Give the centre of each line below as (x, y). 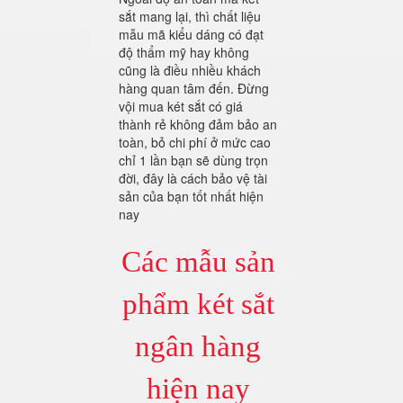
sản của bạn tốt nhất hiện (191, 197)
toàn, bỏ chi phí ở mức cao (195, 143)
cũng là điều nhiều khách (190, 71)
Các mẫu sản (198, 262)
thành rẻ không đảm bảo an (198, 125)
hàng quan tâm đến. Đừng (194, 89)
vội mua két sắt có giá (181, 107)
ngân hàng (198, 347)
